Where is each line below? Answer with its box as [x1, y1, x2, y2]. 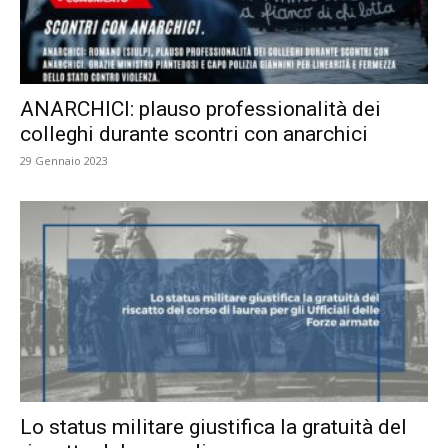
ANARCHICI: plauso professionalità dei [20, 96, 381, 121]
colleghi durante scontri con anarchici [20, 121, 368, 146]
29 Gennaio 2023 [20, 152, 108, 168]
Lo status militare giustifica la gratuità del [20, 414, 407, 439]
